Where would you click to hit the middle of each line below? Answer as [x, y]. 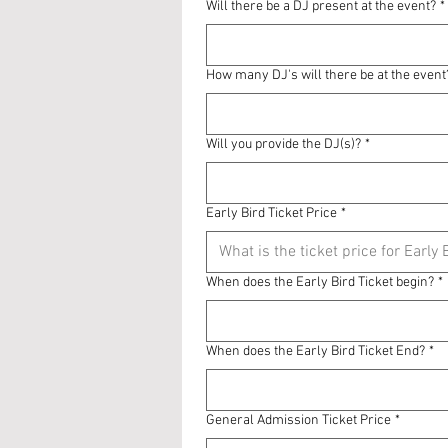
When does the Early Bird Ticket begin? [320, 282]
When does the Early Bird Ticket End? [315, 351]
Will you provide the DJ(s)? [283, 144]
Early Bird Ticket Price [271, 213]
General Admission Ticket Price [298, 420]
